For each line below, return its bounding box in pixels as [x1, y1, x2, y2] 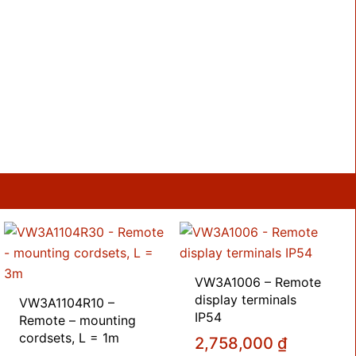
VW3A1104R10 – [19, 294, 115, 311]
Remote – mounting [19, 311, 137, 328]
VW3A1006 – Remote [195, 273, 322, 290]
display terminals [195, 291, 297, 308]
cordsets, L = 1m [19, 329, 120, 346]
